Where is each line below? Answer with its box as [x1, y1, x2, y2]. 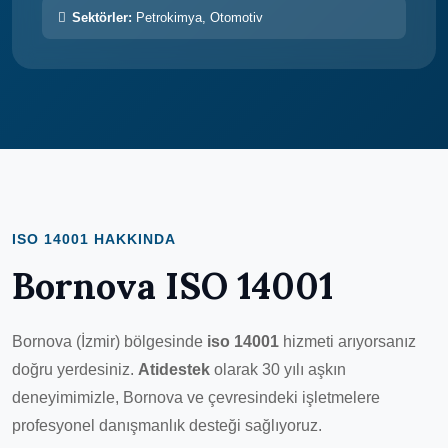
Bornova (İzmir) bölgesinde [12, 332, 207, 350]
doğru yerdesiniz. [12, 360, 138, 378]
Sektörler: [72, 9, 132, 25]
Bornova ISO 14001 [12, 262, 333, 309]
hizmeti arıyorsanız [279, 332, 416, 350]
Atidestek [138, 360, 210, 378]
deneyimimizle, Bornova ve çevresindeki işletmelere [12, 388, 380, 406]
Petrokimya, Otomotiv [132, 9, 263, 25]
